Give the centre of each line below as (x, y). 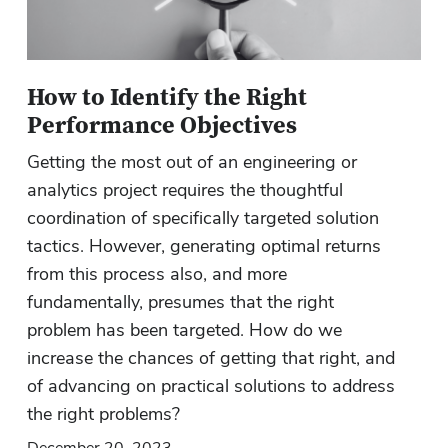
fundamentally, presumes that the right (180, 302)
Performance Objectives (161, 126)
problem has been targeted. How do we (184, 330)
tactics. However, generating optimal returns (203, 246)
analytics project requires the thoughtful (184, 190)
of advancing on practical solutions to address (210, 386)
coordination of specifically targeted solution (202, 218)
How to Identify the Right (166, 98)
